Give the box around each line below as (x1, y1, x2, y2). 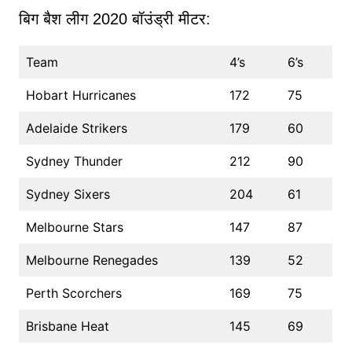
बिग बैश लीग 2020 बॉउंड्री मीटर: (18, 10, 211, 28)
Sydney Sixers (25, 186, 110, 203)
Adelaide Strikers (25, 120, 127, 137)
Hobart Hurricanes (25, 87, 136, 104)
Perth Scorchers (25, 285, 122, 302)
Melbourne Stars (25, 219, 123, 236)
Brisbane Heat (25, 318, 109, 335)
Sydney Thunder (25, 153, 123, 170)
